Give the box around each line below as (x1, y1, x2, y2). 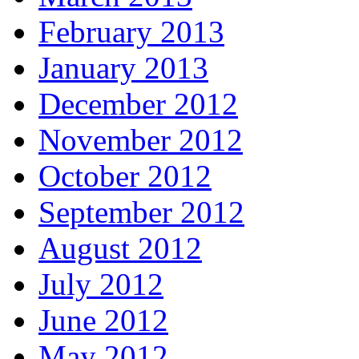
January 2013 (38, 50, 208, 86)
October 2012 (38, 159, 212, 194)
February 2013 (38, 14, 224, 50)
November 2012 (38, 123, 243, 158)
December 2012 (38, 87, 238, 122)
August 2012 (38, 231, 202, 266)
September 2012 (38, 195, 244, 230)
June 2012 (38, 303, 168, 338)
